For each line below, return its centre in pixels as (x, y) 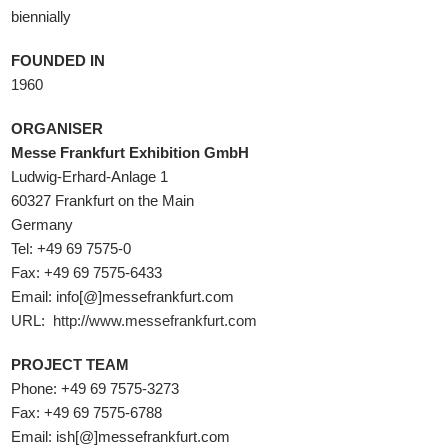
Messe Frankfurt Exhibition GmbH (130, 152)
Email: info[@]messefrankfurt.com (123, 296)
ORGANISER (57, 128)
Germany (42, 224)
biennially (41, 16)
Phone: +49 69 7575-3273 (95, 388)
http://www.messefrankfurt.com (155, 320)
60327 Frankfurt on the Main (103, 200)
